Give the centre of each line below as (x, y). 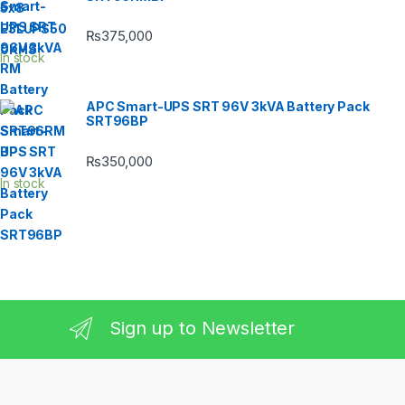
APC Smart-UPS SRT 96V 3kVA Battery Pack (228, 107)
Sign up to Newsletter (202, 329)
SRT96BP (118, 121)
